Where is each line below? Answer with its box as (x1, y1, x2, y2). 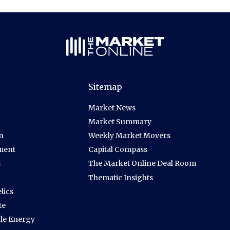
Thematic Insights (88, 172, 154, 182)
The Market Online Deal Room (88, 159, 197, 168)
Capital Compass (88, 145, 148, 155)
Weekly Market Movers (88, 131, 171, 141)
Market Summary (88, 117, 152, 127)
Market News (88, 103, 136, 113)
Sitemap (88, 82, 123, 92)
